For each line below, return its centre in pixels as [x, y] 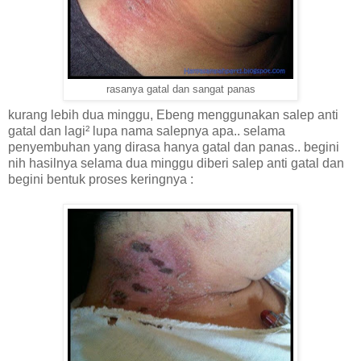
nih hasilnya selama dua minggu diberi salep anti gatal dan [176, 163]
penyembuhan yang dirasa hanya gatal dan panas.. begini [174, 147]
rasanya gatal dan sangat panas [180, 89]
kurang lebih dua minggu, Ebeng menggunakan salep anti [173, 114]
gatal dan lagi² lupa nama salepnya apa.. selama [147, 131]
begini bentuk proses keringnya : [101, 179]
